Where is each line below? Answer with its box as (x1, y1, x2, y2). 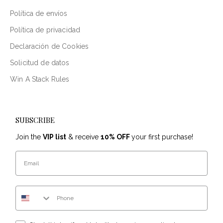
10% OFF (101, 132, 131, 141)
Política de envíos (10, 9, 68, 17)
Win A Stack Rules (10, 75, 70, 83)
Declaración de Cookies (10, 42, 89, 50)
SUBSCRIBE (15, 114, 55, 125)
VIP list (43, 132, 66, 141)
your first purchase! (131, 132, 193, 141)
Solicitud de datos (10, 58, 70, 67)
